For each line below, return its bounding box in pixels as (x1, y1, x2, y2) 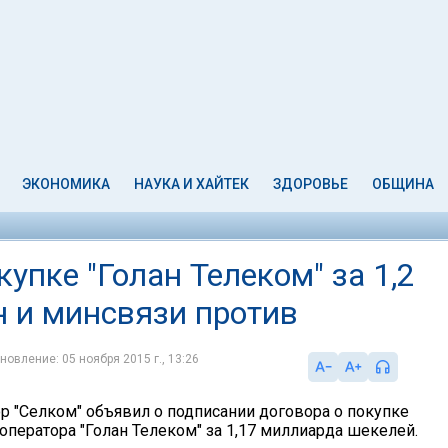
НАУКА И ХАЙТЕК (134, 176, 250, 192)
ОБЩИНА (371, 176, 434, 192)
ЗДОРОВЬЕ (272, 176, 348, 192)
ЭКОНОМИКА (22, 176, 111, 192)
